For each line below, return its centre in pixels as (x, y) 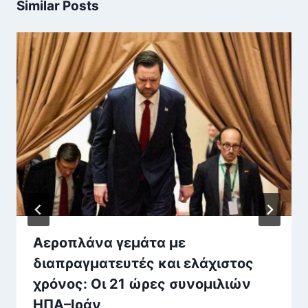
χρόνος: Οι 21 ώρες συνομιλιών (142, 284)
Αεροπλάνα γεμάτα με (109, 242)
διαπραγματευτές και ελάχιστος (143, 263)
